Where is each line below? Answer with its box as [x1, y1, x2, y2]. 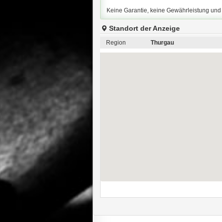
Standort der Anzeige [109, 24, 180, 32]
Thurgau [150, 39, 174, 46]
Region [106, 39, 126, 46]
